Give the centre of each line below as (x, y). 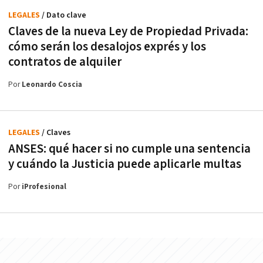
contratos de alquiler (65, 62)
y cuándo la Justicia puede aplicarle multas (125, 164)
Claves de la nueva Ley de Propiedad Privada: (128, 31)
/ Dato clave (64, 15)
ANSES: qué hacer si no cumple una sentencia (129, 149)
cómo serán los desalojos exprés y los (107, 46)
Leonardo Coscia (52, 85)
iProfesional (44, 187)
